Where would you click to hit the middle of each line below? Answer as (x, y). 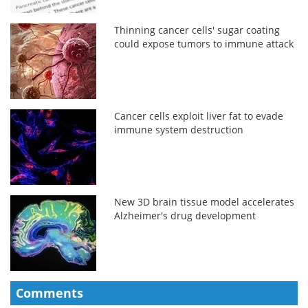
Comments (49, 293)
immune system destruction (179, 129)
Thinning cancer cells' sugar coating (197, 30)
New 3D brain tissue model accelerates (205, 201)
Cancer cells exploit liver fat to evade (199, 115)
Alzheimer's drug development (185, 215)
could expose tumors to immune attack (204, 43)
